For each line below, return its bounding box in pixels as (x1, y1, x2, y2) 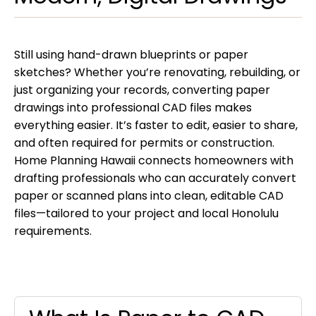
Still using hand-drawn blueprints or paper (14, 46, 248, 63)
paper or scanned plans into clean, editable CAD (14, 187, 284, 204)
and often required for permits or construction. (14, 134, 274, 151)
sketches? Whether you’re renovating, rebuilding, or (14, 63, 300, 80)
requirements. (14, 222, 92, 239)
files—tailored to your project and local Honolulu (14, 205, 279, 221)
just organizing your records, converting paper (14, 81, 270, 98)
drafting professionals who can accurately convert (14, 169, 296, 186)
